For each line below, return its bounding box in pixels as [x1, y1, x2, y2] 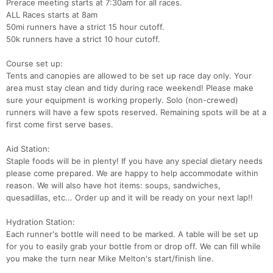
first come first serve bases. [6, 119, 113, 130]
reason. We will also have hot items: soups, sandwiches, [6, 180, 221, 191]
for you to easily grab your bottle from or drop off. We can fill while [6, 241, 261, 252]
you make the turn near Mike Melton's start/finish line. [6, 253, 214, 264]
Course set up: [6, 58, 63, 69]
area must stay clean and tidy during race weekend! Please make [6, 83, 253, 93]
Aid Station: [6, 144, 50, 154]
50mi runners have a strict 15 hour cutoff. [6, 22, 165, 32]
